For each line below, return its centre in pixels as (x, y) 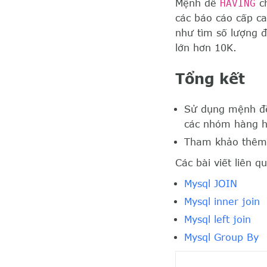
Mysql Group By (221, 237)
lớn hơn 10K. (206, 48)
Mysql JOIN (211, 183)
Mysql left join (218, 219)
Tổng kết (210, 78)
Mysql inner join (222, 201)
